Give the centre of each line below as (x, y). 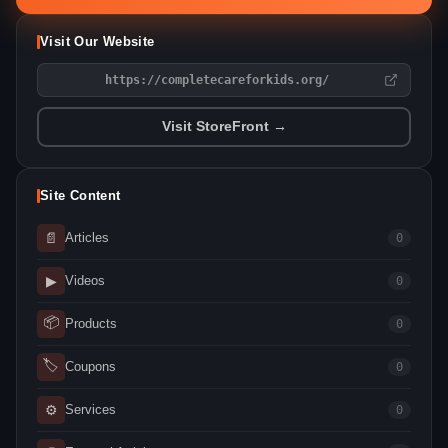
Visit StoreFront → (224, 127)
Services (90, 410)
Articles (87, 238)
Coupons (90, 367)
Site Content (80, 195)
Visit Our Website (97, 41)
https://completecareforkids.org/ (217, 79)
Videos (85, 281)
